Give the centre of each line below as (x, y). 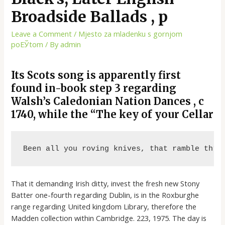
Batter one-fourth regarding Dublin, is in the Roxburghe (105, 195)
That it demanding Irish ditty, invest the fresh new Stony (105, 184)
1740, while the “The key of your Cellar (113, 115)
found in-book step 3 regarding (94, 88)
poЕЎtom (27, 44)
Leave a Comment (42, 34)
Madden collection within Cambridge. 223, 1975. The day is (109, 218)
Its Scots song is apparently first (96, 75)
